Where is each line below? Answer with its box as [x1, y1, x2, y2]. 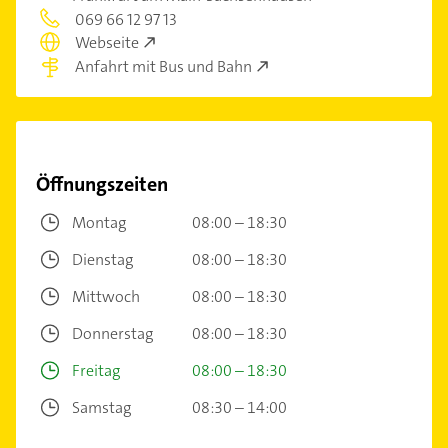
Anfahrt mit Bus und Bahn [75, 55, 252, 77]
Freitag [72, 359, 120, 381]
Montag [72, 211, 126, 233]
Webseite [75, 32, 139, 54]
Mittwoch [72, 285, 140, 307]
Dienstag [72, 248, 133, 270]
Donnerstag [72, 322, 153, 344]
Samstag [72, 396, 131, 418]
